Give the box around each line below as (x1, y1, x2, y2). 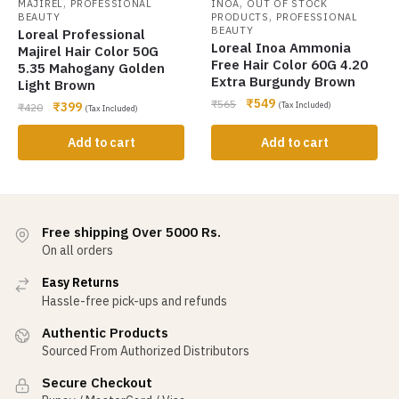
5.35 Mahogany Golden (18, 60, 165, 77)
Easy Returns (42, 274, 118, 291)
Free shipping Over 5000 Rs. (42, 224, 221, 241)
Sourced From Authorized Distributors (42, 343, 249, 360)
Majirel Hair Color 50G (18, 43, 159, 61)
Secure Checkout (42, 374, 152, 392)
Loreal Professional (18, 26, 145, 44)
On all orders (42, 242, 113, 259)
